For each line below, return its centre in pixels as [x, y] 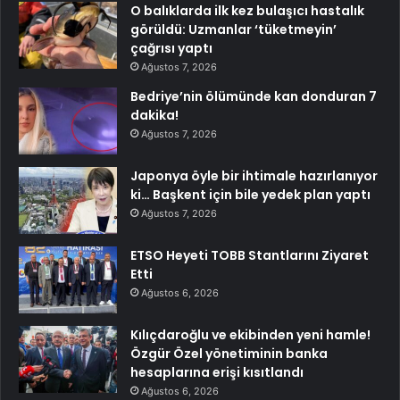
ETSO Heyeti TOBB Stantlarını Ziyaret [250, 255]
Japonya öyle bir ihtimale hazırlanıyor [254, 175]
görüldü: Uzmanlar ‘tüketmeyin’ [233, 29]
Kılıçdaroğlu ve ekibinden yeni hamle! [250, 334]
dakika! [154, 115]
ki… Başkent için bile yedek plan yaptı [250, 194]
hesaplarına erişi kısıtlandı [217, 372]
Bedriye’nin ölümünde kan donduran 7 [254, 96]
